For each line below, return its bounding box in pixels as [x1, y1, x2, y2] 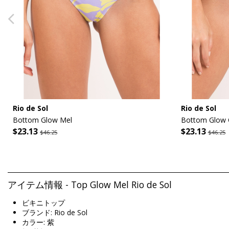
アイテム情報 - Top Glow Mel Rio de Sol [8, 178, 172, 191]
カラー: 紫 [22, 217, 54, 227]
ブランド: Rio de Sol [22, 208, 87, 218]
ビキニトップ [22, 198, 65, 208]
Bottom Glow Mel [13, 114, 72, 125]
